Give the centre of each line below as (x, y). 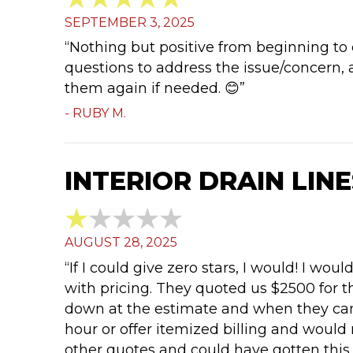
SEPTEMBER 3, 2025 (130, 22)
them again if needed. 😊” (155, 88)
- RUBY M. (95, 113)
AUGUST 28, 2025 (121, 243)
